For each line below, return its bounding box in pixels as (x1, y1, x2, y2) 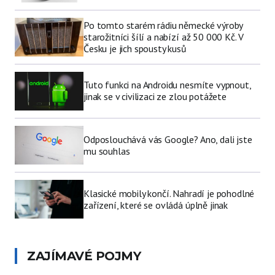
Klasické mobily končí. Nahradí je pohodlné (83, 187, 255, 199)
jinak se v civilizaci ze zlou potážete (83, 90, 227, 103)
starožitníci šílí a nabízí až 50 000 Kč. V (83, 30, 244, 43)
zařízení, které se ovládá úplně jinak (83, 198, 228, 211)
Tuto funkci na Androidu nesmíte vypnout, (83, 79, 251, 91)
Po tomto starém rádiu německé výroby (83, 18, 243, 31)
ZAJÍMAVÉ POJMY (27, 249, 141, 264)
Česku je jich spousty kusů (83, 42, 187, 55)
